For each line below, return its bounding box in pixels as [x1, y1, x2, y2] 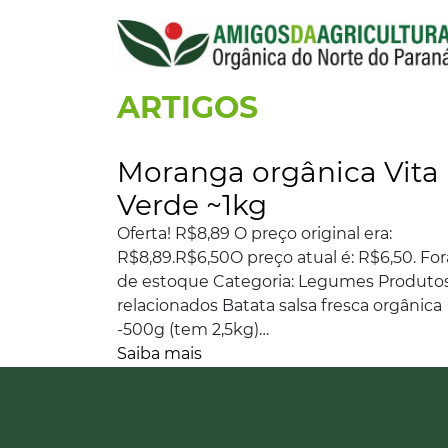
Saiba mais [117, 344, 202, 363]
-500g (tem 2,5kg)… [117, 320, 269, 339]
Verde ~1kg [117, 188, 267, 222]
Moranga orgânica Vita [117, 155, 439, 189]
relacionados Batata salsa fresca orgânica [117, 296, 442, 315]
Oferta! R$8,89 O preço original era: [117, 224, 392, 243]
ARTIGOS [117, 89, 258, 126]
